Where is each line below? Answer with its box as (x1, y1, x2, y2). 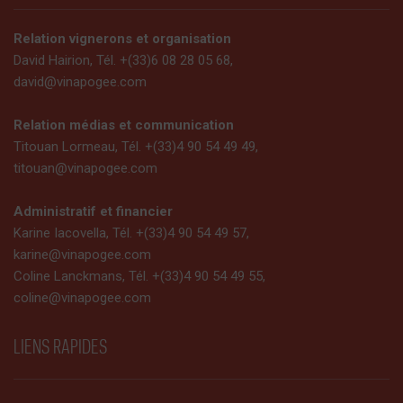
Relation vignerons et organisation (13, 31, 231, 47)
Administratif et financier (13, 203, 173, 219)
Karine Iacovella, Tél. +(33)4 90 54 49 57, (13, 225, 249, 241)
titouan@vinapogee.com (13, 160, 157, 176)
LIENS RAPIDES (13, 339, 107, 357)
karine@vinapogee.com (13, 246, 151, 263)
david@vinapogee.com (13, 74, 147, 90)
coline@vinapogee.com (13, 290, 151, 306)
